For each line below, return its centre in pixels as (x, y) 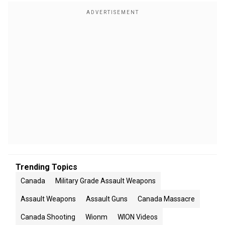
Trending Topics (46, 167)
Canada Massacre (166, 199)
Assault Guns (107, 199)
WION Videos (138, 217)
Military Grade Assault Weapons (105, 181)
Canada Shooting (48, 217)
